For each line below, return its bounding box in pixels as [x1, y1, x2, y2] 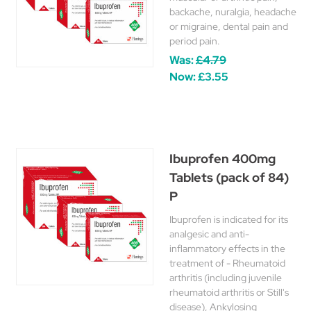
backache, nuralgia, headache [169, 6, 296, 18]
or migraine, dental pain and [169, 20, 288, 33]
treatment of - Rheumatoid [169, 257, 285, 269]
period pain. [169, 35, 220, 47]
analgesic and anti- [169, 228, 249, 240]
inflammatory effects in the [169, 242, 285, 255]
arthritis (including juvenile [169, 271, 282, 284]
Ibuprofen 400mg [169, 151, 276, 167]
